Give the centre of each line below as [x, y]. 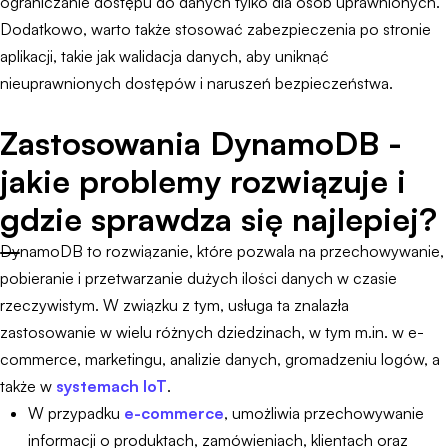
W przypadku [74, 413]
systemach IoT [111, 386]
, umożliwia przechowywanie [324, 413]
